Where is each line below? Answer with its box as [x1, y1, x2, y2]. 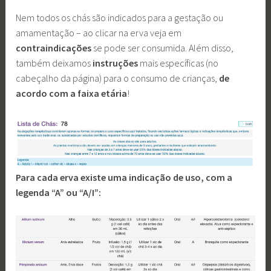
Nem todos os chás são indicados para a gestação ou [16, 11, 224, 24]
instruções [93, 57, 139, 70]
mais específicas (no [138, 57, 219, 70]
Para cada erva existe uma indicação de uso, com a [16, 171, 233, 183]
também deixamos [16, 57, 93, 70]
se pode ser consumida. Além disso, [91, 42, 234, 54]
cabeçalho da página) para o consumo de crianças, [16, 72, 220, 85]
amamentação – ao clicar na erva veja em [16, 27, 182, 39]
